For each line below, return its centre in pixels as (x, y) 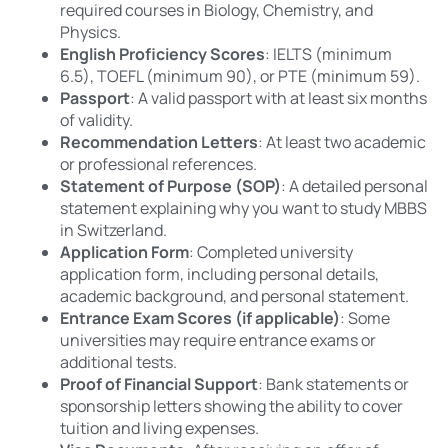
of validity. (96, 120)
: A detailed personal (354, 186)
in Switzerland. (113, 230)
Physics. (90, 32)
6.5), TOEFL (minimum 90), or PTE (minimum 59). (240, 76)
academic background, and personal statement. (234, 296)
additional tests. (118, 362)
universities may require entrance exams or (218, 340)
